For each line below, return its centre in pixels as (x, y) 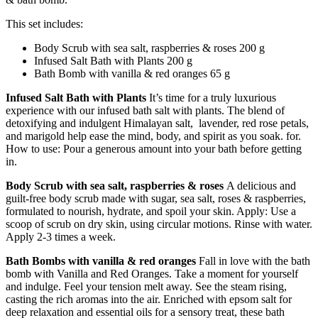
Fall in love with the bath (254, 261)
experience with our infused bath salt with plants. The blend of (145, 110)
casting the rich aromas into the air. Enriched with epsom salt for (149, 299)
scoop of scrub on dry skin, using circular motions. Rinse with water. (159, 224)
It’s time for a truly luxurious (213, 97)
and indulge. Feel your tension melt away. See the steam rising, (146, 286)
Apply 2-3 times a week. (61, 236)
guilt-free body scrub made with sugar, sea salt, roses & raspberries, (156, 198)
